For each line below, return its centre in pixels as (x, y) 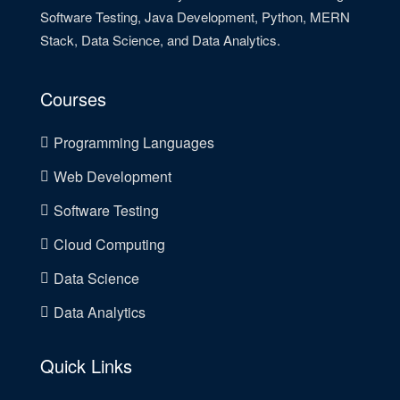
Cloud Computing (109, 244)
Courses (73, 98)
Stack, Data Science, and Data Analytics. (160, 39)
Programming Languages (134, 142)
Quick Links (86, 366)
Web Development (112, 176)
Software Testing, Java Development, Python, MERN (195, 16)
